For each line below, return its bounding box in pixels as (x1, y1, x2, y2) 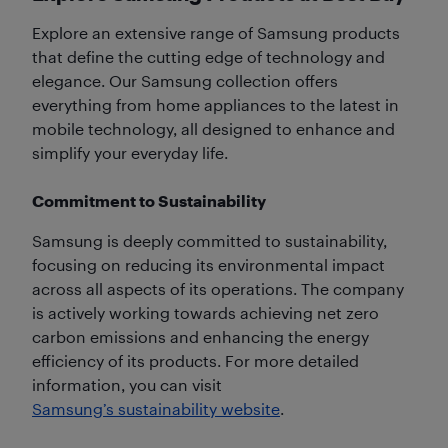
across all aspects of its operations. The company (32, 279, 404, 299)
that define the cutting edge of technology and (32, 47, 385, 67)
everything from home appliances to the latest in (32, 95, 399, 115)
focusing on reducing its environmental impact (32, 255, 385, 275)
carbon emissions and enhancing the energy (32, 327, 369, 347)
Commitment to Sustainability (32, 191, 266, 211)
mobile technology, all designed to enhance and (32, 119, 395, 139)
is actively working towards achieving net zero (32, 303, 379, 323)
